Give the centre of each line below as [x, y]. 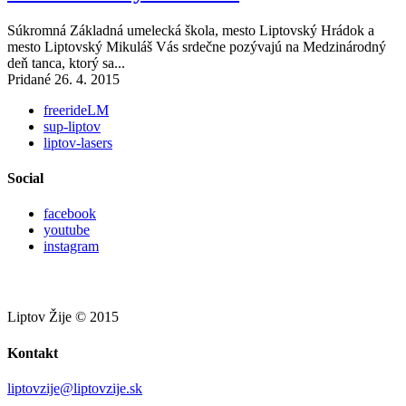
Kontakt [33, 353]
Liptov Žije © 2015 [63, 317]
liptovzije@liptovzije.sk [75, 388]
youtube [67, 230]
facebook [70, 214]
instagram [71, 246]
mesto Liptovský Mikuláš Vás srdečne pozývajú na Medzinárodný [197, 46]
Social [25, 179]
